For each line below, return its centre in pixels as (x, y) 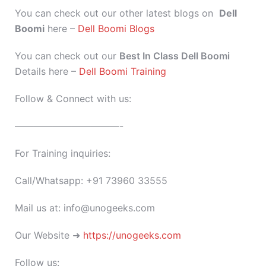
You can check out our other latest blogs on (117, 13)
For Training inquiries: (63, 153)
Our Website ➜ (49, 235)
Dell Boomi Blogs (116, 28)
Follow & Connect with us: (73, 99)
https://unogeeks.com (132, 235)
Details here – (47, 71)
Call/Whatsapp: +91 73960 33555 (91, 180)
